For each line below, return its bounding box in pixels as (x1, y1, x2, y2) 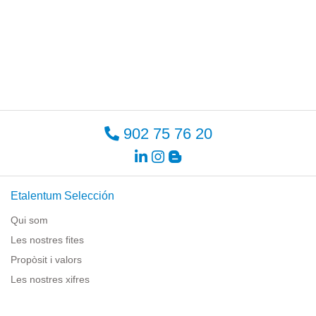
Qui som (11, 214, 48, 226)
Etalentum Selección (11, 189, 114, 202)
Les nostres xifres (11, 273, 90, 285)
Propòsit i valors (11, 253, 82, 265)
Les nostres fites (11, 233, 84, 245)
